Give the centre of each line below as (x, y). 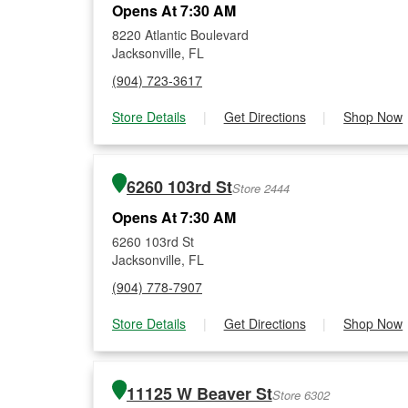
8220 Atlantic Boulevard (180, 35)
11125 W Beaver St (199, 393)
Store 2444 (260, 188)
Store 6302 (301, 395)
